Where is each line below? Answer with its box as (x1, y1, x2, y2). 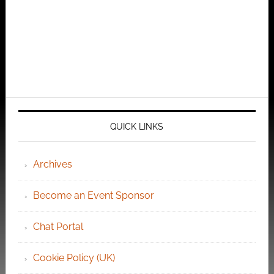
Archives (32, 158, 72, 171)
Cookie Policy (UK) (32, 252, 115, 264)
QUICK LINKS (110, 122, 164, 132)
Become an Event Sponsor (32, 190, 154, 202)
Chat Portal (32, 221, 83, 233)
